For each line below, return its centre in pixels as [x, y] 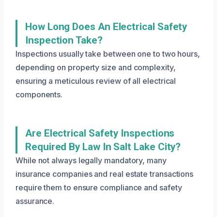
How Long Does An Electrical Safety [106, 27]
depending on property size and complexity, [96, 68]
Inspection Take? [64, 40]
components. [39, 95]
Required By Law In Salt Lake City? [103, 147]
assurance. [35, 201]
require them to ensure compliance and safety [99, 188]
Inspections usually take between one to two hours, [108, 54]
